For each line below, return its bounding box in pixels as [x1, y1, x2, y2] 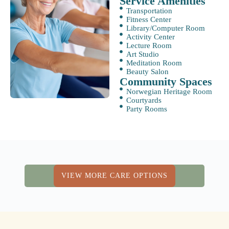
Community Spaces [120, 75, 212, 88]
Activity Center [126, 33, 175, 41]
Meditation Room [126, 59, 182, 67]
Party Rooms [126, 105, 167, 113]
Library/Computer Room [126, 24, 205, 33]
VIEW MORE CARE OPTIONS [61, 172, 168, 180]
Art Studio [126, 50, 159, 59]
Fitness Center [126, 15, 171, 24]
